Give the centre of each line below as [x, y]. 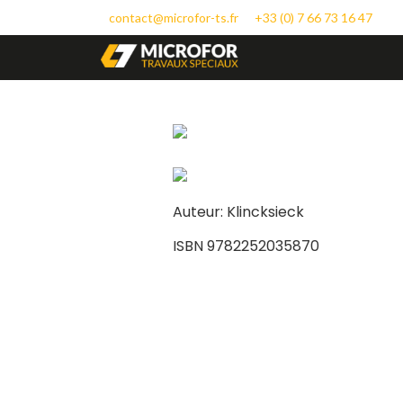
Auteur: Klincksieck [238, 211]
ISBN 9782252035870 [246, 246]
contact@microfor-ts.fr [174, 17]
